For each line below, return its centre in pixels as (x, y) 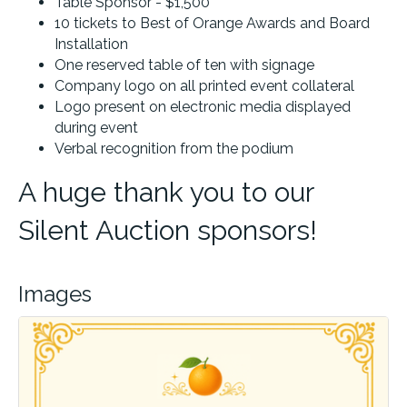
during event (96, 127)
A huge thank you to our (166, 192)
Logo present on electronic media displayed (203, 106)
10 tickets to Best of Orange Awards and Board (212, 23)
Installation (91, 44)
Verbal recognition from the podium (174, 148)
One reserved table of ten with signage (184, 65)
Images (55, 293)
